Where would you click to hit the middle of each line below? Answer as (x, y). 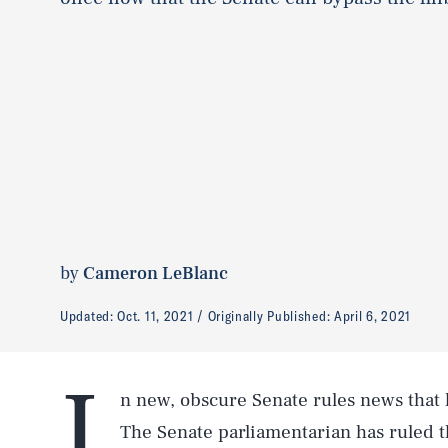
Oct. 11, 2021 (155, 315)
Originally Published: (270, 315)
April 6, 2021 (372, 315)
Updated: (89, 315)
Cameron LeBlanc (155, 273)
